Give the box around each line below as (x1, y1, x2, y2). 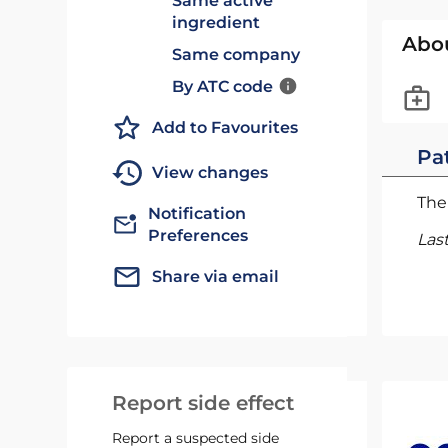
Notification (148, 204, 247, 223)
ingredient (172, 13, 261, 32)
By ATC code (172, 77, 274, 96)
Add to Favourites (152, 118, 299, 137)
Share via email (152, 267, 280, 286)
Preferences (148, 226, 249, 245)
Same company (172, 45, 301, 64)
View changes (152, 163, 269, 182)
